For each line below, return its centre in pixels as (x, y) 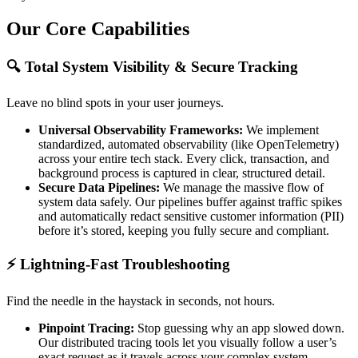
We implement (281, 130)
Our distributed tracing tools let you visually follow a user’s (187, 342)
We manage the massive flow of (242, 188)
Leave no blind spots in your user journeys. (115, 103)
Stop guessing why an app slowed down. (239, 328)
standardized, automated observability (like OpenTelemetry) (189, 145)
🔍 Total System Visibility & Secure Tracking (152, 66)
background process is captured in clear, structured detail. (182, 173)
